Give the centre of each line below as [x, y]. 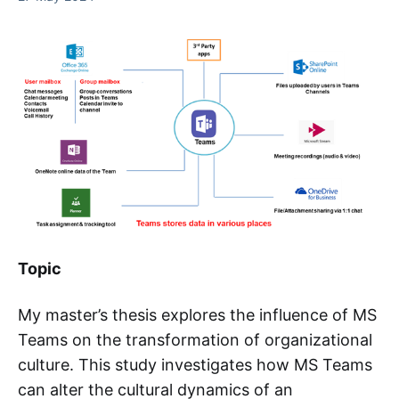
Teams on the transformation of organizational [195, 339]
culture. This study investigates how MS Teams [195, 364]
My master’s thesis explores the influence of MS [197, 314]
